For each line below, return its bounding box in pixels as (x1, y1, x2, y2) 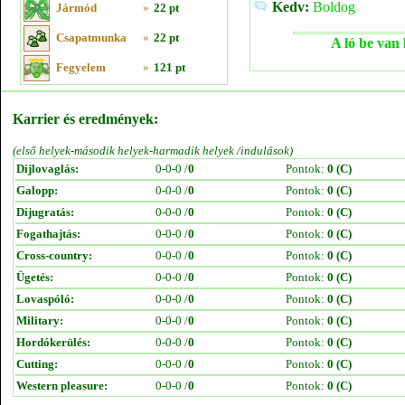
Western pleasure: (16, 379, 108, 392)
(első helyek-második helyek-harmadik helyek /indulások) (13, 144, 293, 157)
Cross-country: (16, 249, 92, 262)
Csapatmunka (56, 31, 127, 44)
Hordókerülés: (16, 335, 90, 349)
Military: (16, 314, 63, 327)
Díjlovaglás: (16, 162, 79, 175)
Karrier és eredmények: (13, 111, 158, 127)
